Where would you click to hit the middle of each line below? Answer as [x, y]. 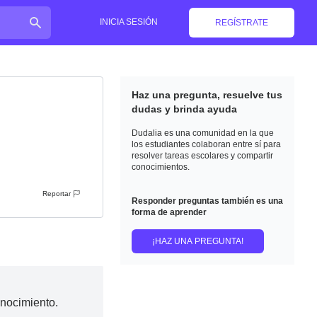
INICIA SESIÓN [129, 22]
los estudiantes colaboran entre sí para [206, 144]
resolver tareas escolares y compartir [202, 156]
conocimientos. [160, 167]
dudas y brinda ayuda [184, 109]
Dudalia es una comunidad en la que [202, 133]
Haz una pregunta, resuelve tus [207, 95]
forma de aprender [169, 212]
